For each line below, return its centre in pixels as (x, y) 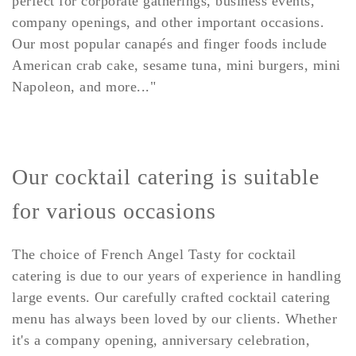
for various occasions (114, 211)
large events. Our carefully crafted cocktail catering (171, 298)
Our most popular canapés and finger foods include (170, 43)
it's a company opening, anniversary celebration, (161, 341)
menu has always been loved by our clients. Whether (174, 319)
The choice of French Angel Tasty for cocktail (154, 255)
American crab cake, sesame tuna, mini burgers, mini (176, 65)
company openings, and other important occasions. (168, 22)
